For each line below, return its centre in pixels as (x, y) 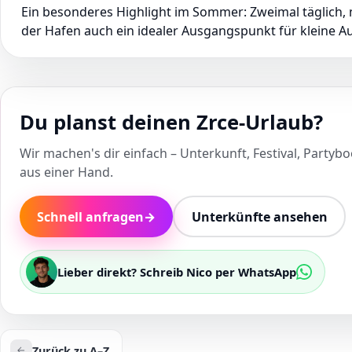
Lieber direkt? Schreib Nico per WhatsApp (177, 272)
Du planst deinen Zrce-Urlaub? (171, 122)
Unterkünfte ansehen (259, 216)
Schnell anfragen (90, 216)
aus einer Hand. (66, 172)
